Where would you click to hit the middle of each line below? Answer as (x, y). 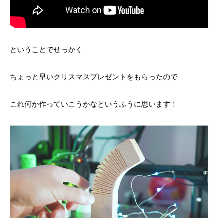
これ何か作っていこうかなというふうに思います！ (94, 104)
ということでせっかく (46, 49)
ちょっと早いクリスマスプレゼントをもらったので (94, 76)
